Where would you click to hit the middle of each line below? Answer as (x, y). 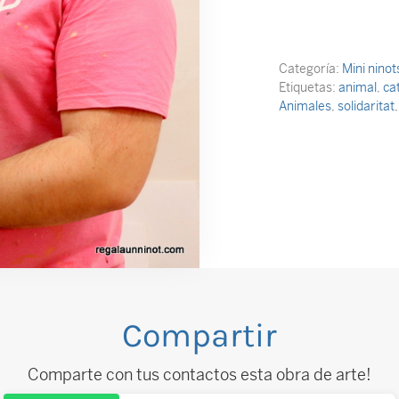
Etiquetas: (309, 88)
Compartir (199, 336)
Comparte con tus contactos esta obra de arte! (199, 375)
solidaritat (366, 106)
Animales (305, 106)
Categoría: (310, 69)
